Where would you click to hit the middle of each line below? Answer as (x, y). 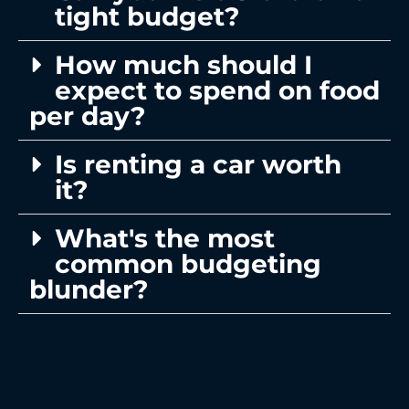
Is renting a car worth (198, 164)
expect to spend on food (217, 90)
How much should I (184, 64)
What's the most (165, 238)
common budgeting (188, 263)
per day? (88, 115)
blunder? (89, 289)
